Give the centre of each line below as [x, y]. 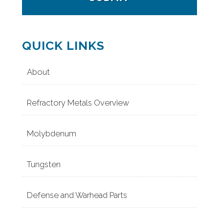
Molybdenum [51, 133]
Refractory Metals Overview [78, 102]
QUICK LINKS [63, 45]
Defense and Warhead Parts [77, 195]
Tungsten [44, 164]
